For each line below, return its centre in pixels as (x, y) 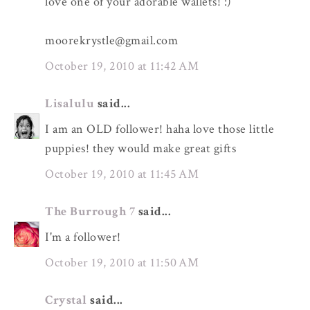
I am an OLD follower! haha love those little (159, 129)
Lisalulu (70, 103)
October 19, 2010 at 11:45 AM (122, 174)
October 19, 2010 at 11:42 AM (122, 66)
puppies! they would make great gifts (140, 148)
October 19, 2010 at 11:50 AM (122, 262)
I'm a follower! (83, 237)
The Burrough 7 (92, 211)
